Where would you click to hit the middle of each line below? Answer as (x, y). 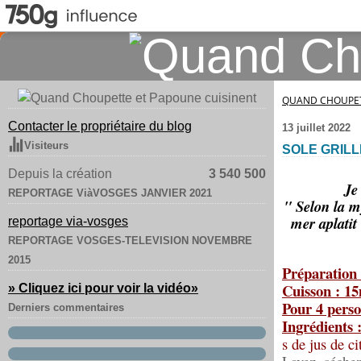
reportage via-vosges (68, 221)
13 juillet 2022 (316, 128)
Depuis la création (60, 174)
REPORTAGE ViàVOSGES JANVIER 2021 (110, 193)
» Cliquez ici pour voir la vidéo (100, 288)
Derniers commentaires (66, 307)
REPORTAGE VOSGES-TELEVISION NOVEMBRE (130, 241)
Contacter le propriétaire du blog (100, 126)
